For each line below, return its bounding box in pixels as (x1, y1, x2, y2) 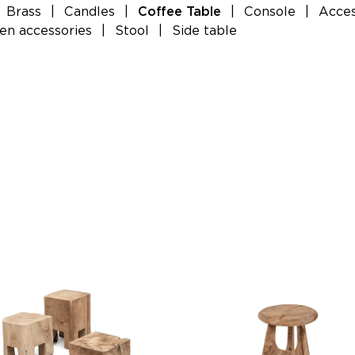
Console (244, 4, 296, 19)
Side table (172, 23, 237, 38)
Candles (64, 4, 115, 19)
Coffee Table (138, 6, 221, 18)
